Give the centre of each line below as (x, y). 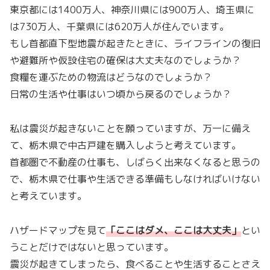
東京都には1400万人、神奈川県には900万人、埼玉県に (132, 10)
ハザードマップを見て (58, 230)
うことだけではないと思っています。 (92, 247)
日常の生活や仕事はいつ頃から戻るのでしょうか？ (121, 94)
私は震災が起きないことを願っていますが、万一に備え (130, 128)
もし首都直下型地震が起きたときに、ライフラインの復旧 (135, 44)
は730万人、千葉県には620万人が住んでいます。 (119, 27)
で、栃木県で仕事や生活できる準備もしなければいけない (135, 179)
